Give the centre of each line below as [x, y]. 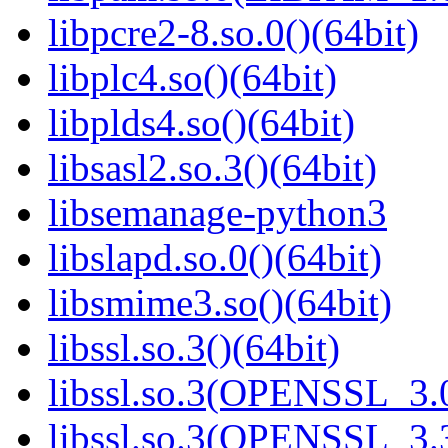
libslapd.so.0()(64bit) [215, 258]
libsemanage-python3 [217, 213]
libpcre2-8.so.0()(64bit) [233, 33]
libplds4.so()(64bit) [201, 123]
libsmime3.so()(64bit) [220, 303]
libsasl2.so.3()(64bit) [212, 168]
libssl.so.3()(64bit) [194, 348]
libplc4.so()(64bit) [192, 78]
